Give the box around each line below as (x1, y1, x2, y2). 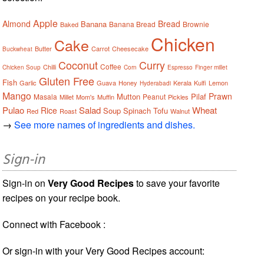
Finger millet (195, 62, 228, 71)
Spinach (123, 104, 151, 116)
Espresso (167, 62, 193, 71)
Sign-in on (2, 176, 48, 190)
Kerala (173, 77, 192, 87)
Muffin (97, 91, 115, 101)
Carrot (91, 43, 110, 53)
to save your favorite (134, 176, 220, 190)
